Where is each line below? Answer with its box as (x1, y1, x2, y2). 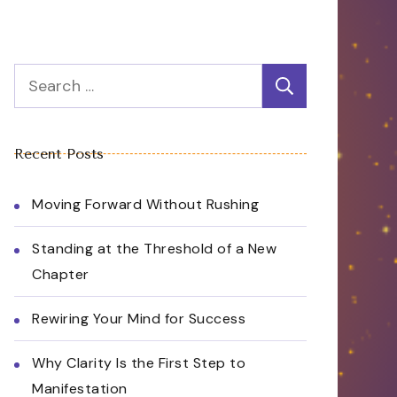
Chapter (32, 265, 90, 284)
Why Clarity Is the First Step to (32, 354, 245, 372)
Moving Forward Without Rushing (32, 195, 259, 214)
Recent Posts (14, 145, 104, 162)
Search (13, 66, 65, 88)
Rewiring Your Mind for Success (32, 309, 245, 328)
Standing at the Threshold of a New (32, 239, 276, 258)
